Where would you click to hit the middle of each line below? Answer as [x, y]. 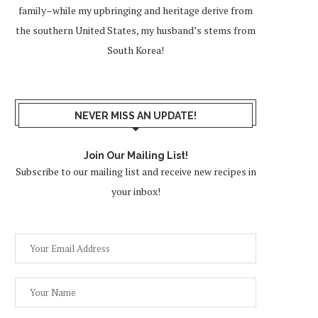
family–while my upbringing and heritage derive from [136, 10]
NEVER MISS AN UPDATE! [136, 115]
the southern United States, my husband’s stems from [136, 30]
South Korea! [136, 50]
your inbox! [136, 191]
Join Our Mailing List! [136, 155]
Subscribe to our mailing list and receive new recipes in [136, 171]
